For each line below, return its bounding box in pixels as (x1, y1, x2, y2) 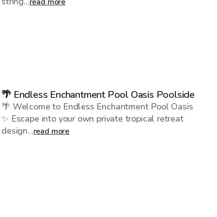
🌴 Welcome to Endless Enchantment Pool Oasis (1, 101, 193, 113)
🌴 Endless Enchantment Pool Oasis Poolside (156, 88, 195, 102)
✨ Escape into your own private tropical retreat (1, 113, 184, 125)
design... (1, 125, 33, 137)
